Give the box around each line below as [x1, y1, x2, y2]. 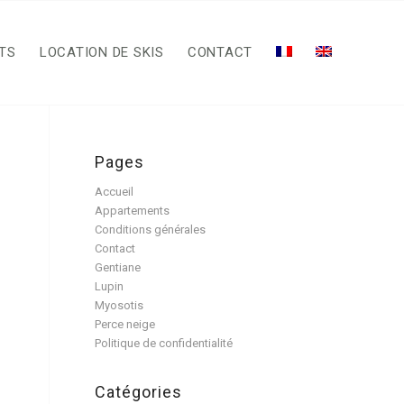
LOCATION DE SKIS [39, 44, 164, 60]
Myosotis [95, 298, 144, 312]
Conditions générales [95, 223, 207, 236]
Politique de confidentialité [95, 336, 234, 350]
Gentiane [95, 261, 142, 274]
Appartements [95, 204, 170, 217]
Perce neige [95, 317, 156, 331]
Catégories [95, 382, 183, 401]
